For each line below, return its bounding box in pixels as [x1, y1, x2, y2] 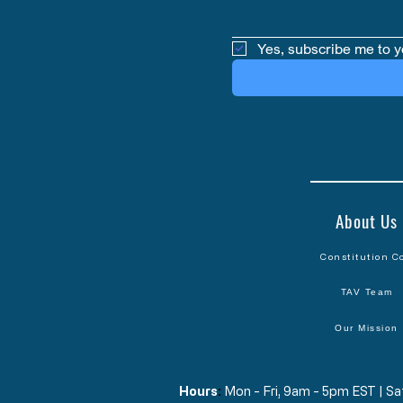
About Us [336, 207, 398, 233]
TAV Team [340, 287, 393, 298]
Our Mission [335, 323, 399, 334]
